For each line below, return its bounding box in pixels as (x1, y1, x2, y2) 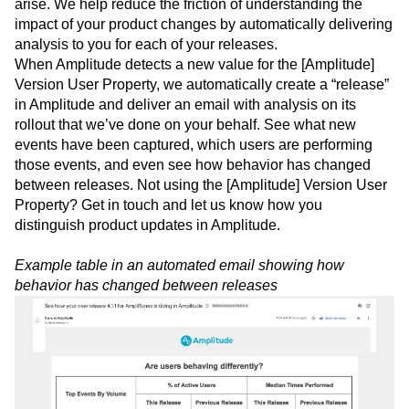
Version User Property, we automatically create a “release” (15, 118, 389, 134)
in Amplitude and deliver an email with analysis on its (15, 138, 356, 154)
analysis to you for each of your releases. (15, 78, 278, 94)
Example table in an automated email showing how (15, 299, 344, 315)
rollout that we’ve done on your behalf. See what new (15, 158, 356, 174)
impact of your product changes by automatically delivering (15, 58, 393, 74)
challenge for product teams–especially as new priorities (15, 17, 377, 34)
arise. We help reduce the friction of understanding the (15, 37, 362, 54)
